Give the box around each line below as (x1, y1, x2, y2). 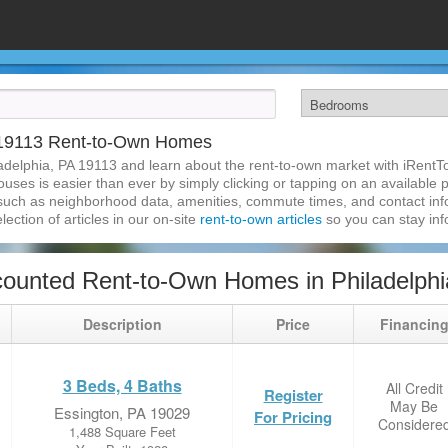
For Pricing (254, 406, 332, 428)
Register (263, 384, 323, 406)
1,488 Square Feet (68, 422, 176, 441)
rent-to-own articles (200, 211, 322, 227)
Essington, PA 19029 (54, 402, 190, 423)
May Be (390, 396, 438, 416)
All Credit (385, 378, 443, 398)
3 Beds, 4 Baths (62, 374, 182, 397)
